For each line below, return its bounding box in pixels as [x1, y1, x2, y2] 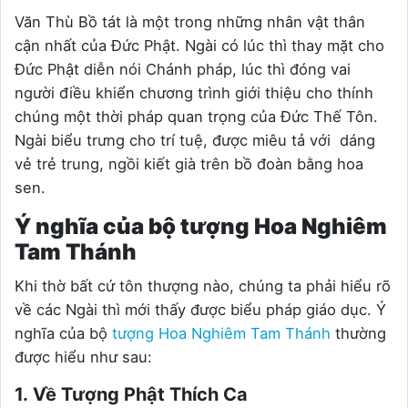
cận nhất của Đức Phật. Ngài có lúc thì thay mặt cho [15, 36, 384, 55]
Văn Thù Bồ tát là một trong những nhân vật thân [15, 12, 365, 31]
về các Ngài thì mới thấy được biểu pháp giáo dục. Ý [15, 300, 386, 319]
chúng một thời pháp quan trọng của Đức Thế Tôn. [15, 107, 378, 126]
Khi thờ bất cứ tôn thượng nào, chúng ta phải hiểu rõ [15, 276, 391, 295]
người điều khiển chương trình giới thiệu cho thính [15, 83, 373, 102]
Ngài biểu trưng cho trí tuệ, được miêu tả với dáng [15, 130, 375, 149]
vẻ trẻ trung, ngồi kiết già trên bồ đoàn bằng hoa [15, 154, 363, 173]
